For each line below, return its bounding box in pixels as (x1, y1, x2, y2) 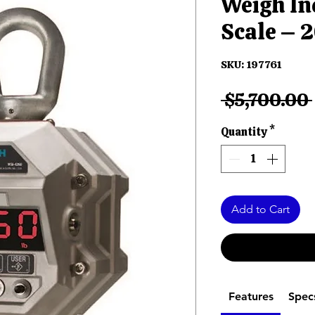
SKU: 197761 (221, 58, 282, 72)
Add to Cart (231, 202, 290, 217)
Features (228, 290, 274, 304)
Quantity (221, 124, 266, 140)
